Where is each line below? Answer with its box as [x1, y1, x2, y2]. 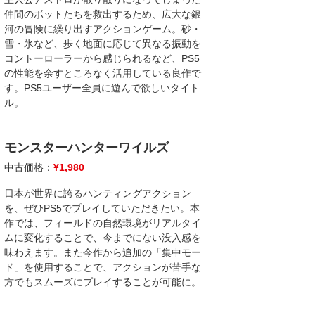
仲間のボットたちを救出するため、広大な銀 [4, 8, 201, 20]
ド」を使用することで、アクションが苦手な [4, 262, 201, 273]
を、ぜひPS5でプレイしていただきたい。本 [4, 202, 200, 214]
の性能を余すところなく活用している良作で [4, 67, 201, 79]
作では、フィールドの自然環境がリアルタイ [4, 217, 201, 229]
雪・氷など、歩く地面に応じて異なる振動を [4, 38, 201, 49]
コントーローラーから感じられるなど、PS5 [4, 53, 200, 64]
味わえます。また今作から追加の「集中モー [4, 247, 201, 258]
